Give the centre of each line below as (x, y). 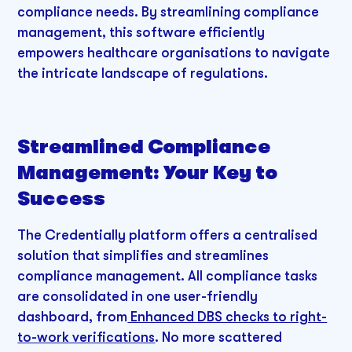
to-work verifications (86, 337)
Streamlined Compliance (144, 147)
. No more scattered (219, 337)
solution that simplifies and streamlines (143, 255)
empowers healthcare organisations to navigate (174, 52)
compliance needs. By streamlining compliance (169, 11)
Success (62, 199)
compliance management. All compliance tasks (168, 275)
